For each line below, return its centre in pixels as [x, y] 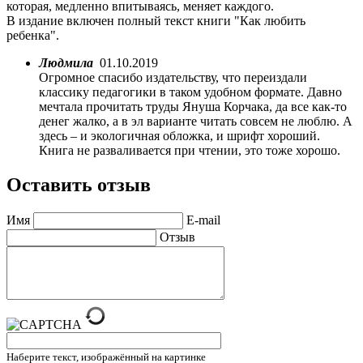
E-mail [203, 220]
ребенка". [33, 35]
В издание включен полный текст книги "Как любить [156, 20]
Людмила [66, 62]
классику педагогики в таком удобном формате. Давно [190, 92]
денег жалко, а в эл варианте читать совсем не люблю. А [196, 121]
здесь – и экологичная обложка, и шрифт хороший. [179, 135]
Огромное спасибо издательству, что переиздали [173, 77]
